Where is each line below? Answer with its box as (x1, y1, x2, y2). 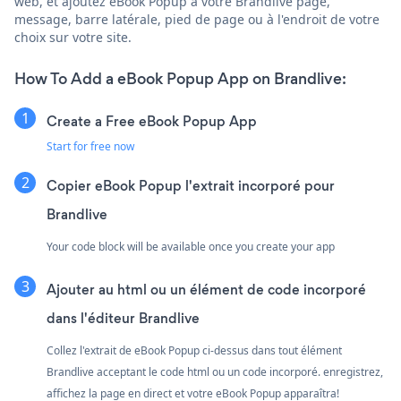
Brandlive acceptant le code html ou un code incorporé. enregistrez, (47, 363, 383, 380)
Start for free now (47, 138, 134, 154)
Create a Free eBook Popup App (47, 111, 257, 131)
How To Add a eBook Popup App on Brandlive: (14, 67, 346, 90)
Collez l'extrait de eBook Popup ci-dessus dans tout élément (47, 342, 342, 358)
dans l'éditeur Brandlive (47, 308, 200, 328)
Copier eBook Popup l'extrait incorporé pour (47, 175, 335, 195)
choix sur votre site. (14, 28, 132, 46)
